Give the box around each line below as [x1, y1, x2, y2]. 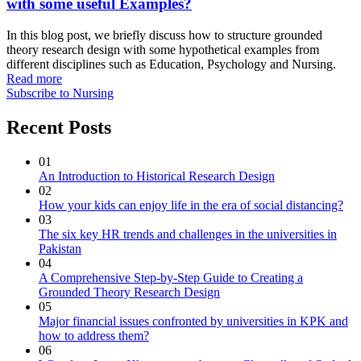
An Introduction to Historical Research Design [39, 168, 275, 183]
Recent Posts [6, 117, 111, 139]
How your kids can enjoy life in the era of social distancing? [39, 197, 343, 212]
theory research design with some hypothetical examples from [6, 43, 319, 57]
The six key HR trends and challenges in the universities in [39, 226, 337, 241]
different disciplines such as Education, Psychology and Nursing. [6, 57, 336, 72]
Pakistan [39, 241, 81, 255]
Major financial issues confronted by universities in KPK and [39, 313, 348, 328]
